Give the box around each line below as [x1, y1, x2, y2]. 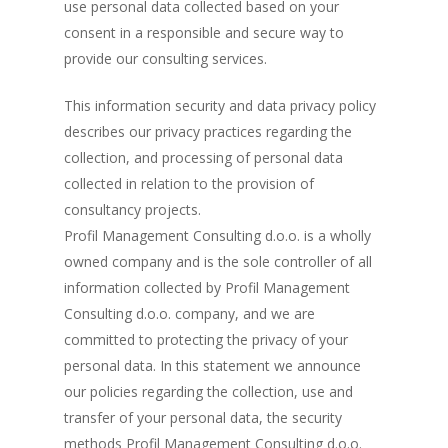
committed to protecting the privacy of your [64, 330, 348, 349]
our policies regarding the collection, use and [64, 382, 353, 401]
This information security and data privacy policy [64, 96, 376, 115]
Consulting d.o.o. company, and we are [64, 304, 315, 323]
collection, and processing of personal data [64, 148, 343, 167]
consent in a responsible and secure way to [64, 23, 344, 42]
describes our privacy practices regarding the [64, 122, 352, 141]
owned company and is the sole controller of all [64, 252, 372, 271]
